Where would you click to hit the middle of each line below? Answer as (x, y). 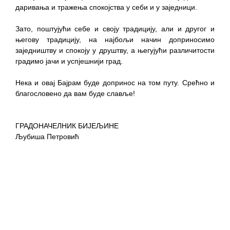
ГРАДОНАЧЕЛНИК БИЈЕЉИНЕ (67, 126)
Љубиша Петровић (47, 136)
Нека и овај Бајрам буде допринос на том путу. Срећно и (115, 82)
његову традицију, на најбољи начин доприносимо (115, 39)
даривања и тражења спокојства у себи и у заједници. (106, 7)
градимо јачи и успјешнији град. (70, 61)
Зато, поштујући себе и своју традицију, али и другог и (115, 28)
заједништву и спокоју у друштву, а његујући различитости (115, 50)
